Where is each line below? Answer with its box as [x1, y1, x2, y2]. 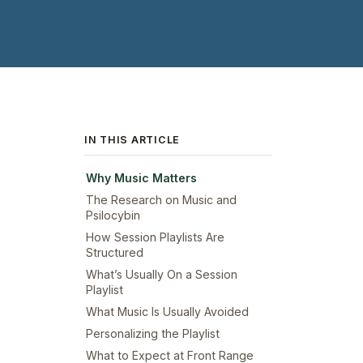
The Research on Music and [86, 192, 237, 207]
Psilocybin [86, 207, 140, 222]
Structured [86, 245, 143, 259]
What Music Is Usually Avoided [86, 304, 249, 318]
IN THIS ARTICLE [84, 134, 181, 146]
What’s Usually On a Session [86, 267, 237, 281]
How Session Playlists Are [86, 229, 224, 244]
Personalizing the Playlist [86, 326, 220, 340]
